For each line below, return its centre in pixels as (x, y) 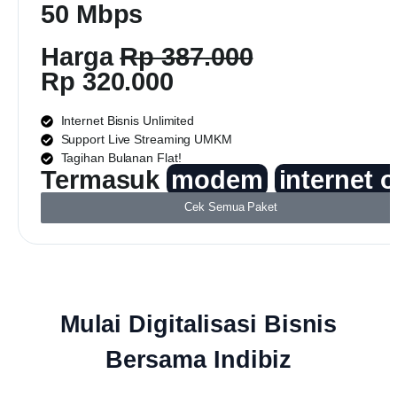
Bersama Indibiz (198, 359)
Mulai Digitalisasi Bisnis (198, 324)
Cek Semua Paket (231, 207)
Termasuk (104, 180)
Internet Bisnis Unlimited (127, 121)
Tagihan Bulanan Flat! (121, 158)
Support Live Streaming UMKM (146, 139)
